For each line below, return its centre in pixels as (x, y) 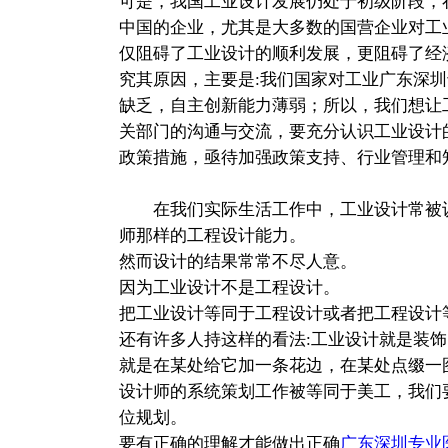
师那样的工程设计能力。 (212, 235)
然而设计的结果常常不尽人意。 (237, 261)
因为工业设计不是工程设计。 (229, 287)
